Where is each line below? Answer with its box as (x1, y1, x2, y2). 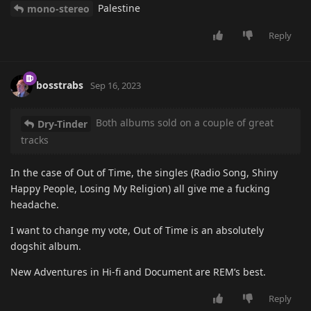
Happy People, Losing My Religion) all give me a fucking (10, 182, 270, 196)
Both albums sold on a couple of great (93, 116, 274, 130)
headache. (10, 198, 59, 212)
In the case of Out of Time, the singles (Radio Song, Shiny (10, 166, 278, 180)
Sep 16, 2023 (90, 79, 141, 92)
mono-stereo (27, 2, 90, 16)
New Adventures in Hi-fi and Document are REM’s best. (10, 265, 266, 279)
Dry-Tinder (37, 117, 87, 131)
